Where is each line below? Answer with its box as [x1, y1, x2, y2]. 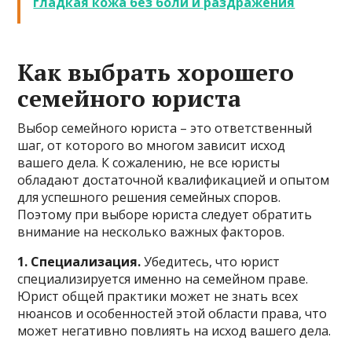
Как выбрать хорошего [17, 56, 295, 88]
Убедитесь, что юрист [141, 252, 280, 270]
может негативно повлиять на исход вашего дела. [17, 321, 332, 339]
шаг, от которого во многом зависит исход [17, 136, 286, 154]
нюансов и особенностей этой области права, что [17, 304, 328, 322]
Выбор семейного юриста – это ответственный [17, 119, 313, 137]
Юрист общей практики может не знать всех [17, 287, 299, 305]
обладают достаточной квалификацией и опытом [17, 170, 330, 189]
